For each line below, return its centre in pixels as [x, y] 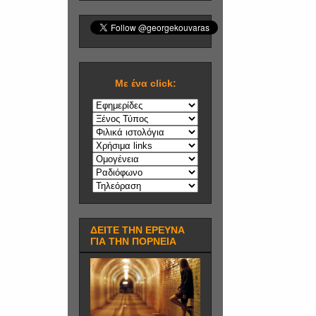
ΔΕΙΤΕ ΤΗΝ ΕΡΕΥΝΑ [138, 230]
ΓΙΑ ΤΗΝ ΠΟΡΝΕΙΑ [133, 241]
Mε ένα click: [145, 83]
